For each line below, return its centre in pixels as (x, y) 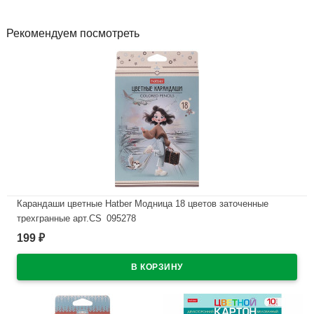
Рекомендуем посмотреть (73, 34)
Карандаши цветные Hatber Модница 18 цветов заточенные (143, 203)
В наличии (52, 244)
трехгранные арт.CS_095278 (76, 218)
